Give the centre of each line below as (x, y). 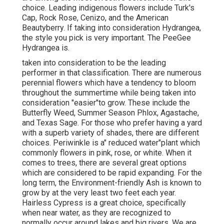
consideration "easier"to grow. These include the (106, 102)
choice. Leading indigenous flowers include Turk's (108, 7)
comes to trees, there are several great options (104, 162)
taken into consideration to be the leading (94, 62)
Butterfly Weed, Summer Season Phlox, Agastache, (110, 112)
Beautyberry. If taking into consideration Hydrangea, (111, 27)
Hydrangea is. (46, 47)
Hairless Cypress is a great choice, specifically (104, 202)
